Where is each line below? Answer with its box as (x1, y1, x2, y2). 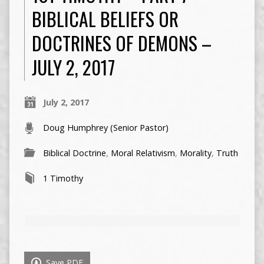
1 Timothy (42, 173, 83, 184)
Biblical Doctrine (42, 147, 106, 159)
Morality (179, 147, 212, 159)
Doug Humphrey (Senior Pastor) (42, 122, 169, 134)
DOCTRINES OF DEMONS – (31, 29, 212, 57)
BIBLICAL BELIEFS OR (31, 5, 179, 33)
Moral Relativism (110, 147, 175, 159)
